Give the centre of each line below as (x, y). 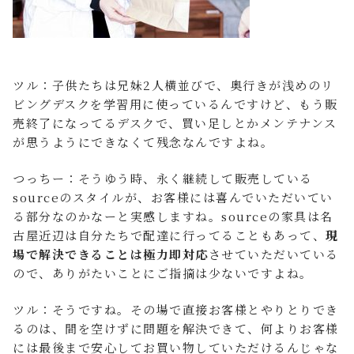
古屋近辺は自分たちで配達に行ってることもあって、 (169, 235)
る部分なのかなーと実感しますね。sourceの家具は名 (173, 216)
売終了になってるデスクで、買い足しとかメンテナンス (175, 123)
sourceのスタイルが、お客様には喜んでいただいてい (173, 197)
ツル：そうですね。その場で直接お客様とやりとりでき (176, 309)
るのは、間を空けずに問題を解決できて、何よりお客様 (176, 328)
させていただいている (273, 254)
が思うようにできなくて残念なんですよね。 (143, 142)
